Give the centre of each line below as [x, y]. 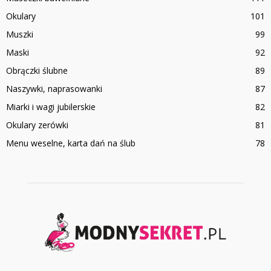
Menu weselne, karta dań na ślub [71, 143]
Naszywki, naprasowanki [54, 89]
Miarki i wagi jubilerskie [51, 107]
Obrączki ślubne [37, 71]
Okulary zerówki [37, 125]
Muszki [20, 34]
